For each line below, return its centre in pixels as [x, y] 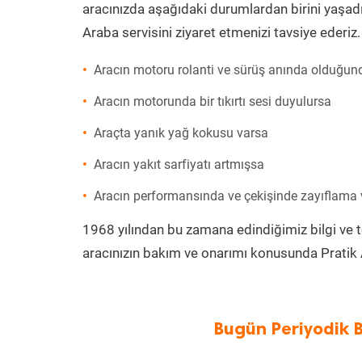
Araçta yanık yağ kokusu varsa [181, 133]
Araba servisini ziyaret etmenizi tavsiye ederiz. [221, 32]
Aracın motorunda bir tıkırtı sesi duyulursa [213, 101]
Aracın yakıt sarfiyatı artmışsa [179, 164]
